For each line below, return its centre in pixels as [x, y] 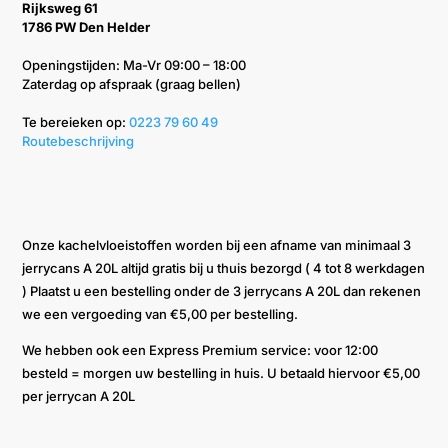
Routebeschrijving [78, 140]
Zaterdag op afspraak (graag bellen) [132, 83]
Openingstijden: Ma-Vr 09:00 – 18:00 [134, 64]
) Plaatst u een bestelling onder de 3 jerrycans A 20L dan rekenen [222, 290]
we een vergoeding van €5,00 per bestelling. [160, 313]
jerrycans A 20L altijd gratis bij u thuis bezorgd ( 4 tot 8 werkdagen [224, 267]
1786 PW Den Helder [86, 26]
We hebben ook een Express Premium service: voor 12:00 [200, 349]
